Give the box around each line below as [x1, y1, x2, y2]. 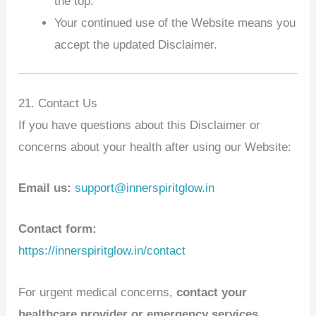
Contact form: [18, 222, 97, 236]
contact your [176, 285, 248, 299]
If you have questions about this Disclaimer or [18, 118, 261, 132]
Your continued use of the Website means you [54, 16, 296, 30]
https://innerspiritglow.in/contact [18, 244, 186, 258]
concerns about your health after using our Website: [18, 140, 292, 154]
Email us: [18, 181, 75, 195]
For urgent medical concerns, [18, 285, 177, 299]
